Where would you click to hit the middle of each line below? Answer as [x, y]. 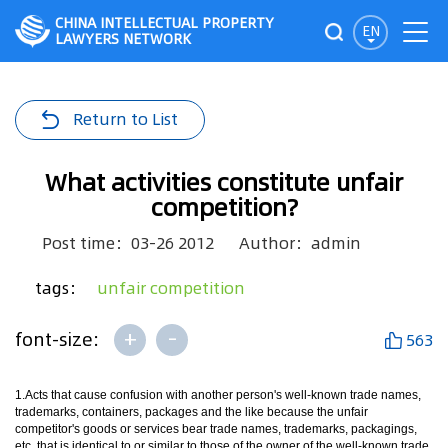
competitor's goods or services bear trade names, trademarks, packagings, [216, 429]
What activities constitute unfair [224, 182]
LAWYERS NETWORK [123, 39]
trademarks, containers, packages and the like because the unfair [191, 412]
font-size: [59, 339]
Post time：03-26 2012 [128, 243]
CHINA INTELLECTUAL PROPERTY [164, 23]
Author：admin [300, 243]
